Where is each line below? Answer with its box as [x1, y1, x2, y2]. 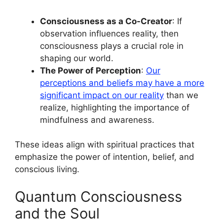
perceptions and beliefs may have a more [40, 77, 204, 88]
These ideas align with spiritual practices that [15, 140, 194, 150]
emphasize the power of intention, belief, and [15, 152, 194, 162]
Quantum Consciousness [15, 187, 182, 205]
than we [164, 90, 198, 100]
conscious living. [15, 164, 79, 175]
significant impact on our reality [40, 90, 164, 100]
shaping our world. [40, 53, 113, 63]
